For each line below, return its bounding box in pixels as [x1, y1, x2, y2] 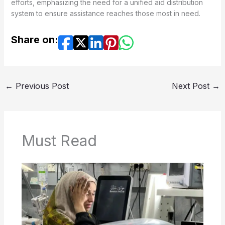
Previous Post [13, 80, 69, 91]
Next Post [172, 80, 212, 91]
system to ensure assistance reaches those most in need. [11, 9, 200, 18]
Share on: [11, 33, 58, 46]
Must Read [21, 132, 97, 150]
